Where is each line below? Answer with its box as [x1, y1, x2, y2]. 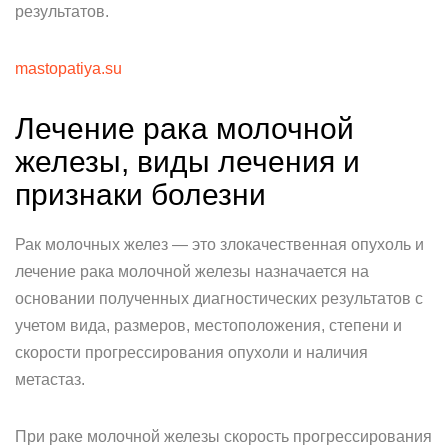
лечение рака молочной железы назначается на [15, 263, 369, 280]
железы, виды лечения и [15, 145, 360, 178]
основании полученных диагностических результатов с [15, 290, 423, 307]
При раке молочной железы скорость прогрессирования [15, 428, 432, 445]
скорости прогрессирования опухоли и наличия [15, 344, 368, 361]
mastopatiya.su [15, 60, 122, 77]
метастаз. [15, 371, 85, 388]
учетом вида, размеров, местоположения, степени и [15, 317, 402, 334]
